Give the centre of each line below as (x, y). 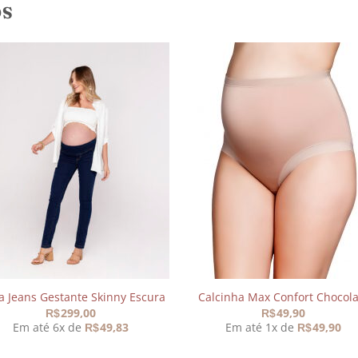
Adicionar (136, 114)
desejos (136, 148)
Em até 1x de (262, 327)
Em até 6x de (48, 327)
